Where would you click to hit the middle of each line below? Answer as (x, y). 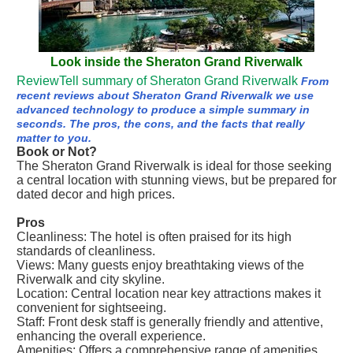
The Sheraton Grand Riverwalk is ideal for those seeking (174, 166)
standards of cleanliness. (86, 251)
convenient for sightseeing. (91, 308)
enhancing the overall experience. (111, 336)
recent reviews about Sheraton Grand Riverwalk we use (165, 95)
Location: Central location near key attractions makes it (169, 294)
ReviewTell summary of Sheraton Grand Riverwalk (157, 81)
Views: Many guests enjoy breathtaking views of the (160, 265)
